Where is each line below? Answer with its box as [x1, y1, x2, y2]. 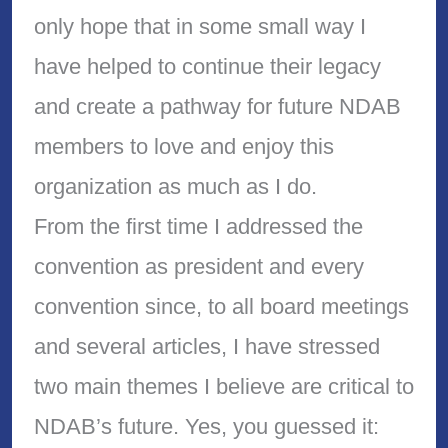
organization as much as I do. [33, 173, 317, 199]
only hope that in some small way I [33, 13, 366, 39]
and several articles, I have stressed [33, 333, 380, 359]
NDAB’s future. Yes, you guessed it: [33, 413, 379, 439]
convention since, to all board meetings [33, 293, 409, 319]
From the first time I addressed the [33, 213, 363, 239]
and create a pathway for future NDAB [33, 93, 401, 119]
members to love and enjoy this [33, 133, 334, 159]
